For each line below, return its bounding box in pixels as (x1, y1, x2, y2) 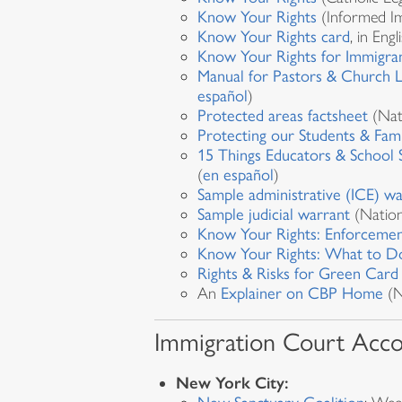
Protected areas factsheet (197, 105, 368, 126)
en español (203, 164, 274, 185)
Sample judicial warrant (197, 204, 350, 224)
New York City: (176, 372, 289, 394)
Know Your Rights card (197, 26, 350, 47)
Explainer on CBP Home (221, 283, 383, 303)
